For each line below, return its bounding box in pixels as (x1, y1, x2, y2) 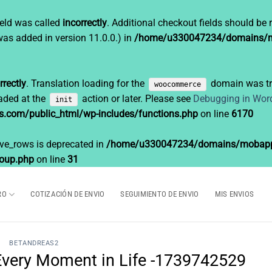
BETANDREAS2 (9, 239, 59, 247)
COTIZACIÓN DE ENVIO (30, 189, 105, 199)
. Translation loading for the (26, 78, 147, 89)
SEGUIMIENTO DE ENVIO (120, 189, 199, 199)
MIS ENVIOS (214, 189, 254, 199)
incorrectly (63, 17, 107, 29)
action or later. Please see (80, 93, 194, 104)
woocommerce (154, 80, 202, 89)
